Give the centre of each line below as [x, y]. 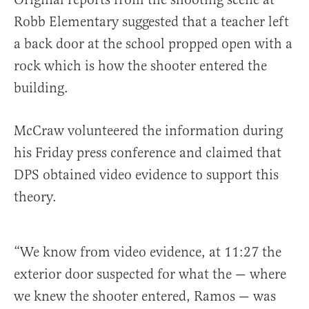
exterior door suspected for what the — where [150, 274]
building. [41, 88]
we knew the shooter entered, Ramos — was [145, 296]
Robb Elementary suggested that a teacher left [151, 22]
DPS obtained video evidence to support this [146, 175]
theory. [35, 197]
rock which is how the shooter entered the [140, 66]
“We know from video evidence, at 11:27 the [148, 252]
